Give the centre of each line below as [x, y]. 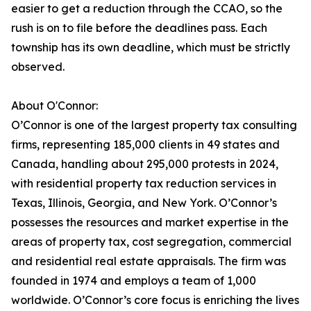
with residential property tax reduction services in [144, 184]
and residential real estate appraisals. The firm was [149, 261]
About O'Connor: [54, 106]
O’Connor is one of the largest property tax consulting [154, 125]
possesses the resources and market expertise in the [150, 222]
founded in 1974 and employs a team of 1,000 [134, 281]
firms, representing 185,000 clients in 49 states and [145, 145]
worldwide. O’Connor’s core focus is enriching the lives [155, 300]
